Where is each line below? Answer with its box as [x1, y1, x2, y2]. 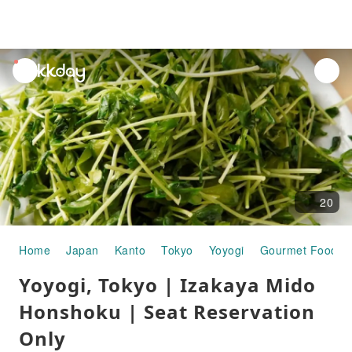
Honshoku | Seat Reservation [19, 299, 315, 324]
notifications [13, 78, 78, 93]
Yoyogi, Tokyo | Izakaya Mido [19, 272, 316, 298]
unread [13, 60, 51, 75]
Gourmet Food [259, 242, 338, 258]
